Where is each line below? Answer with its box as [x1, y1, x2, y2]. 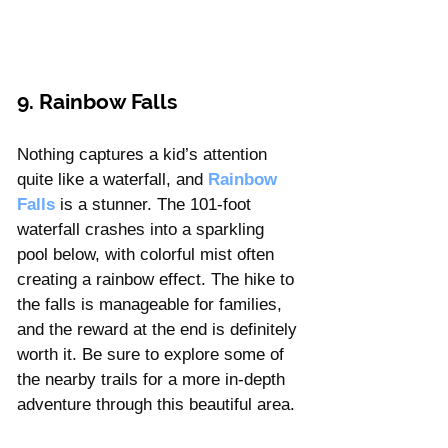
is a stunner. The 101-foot [55, 194, 256, 214]
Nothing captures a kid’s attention [17, 144, 272, 164]
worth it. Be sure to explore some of [17, 344, 289, 364]
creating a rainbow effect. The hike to [17, 269, 299, 289]
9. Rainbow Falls [17, 88, 177, 114]
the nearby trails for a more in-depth [17, 369, 290, 389]
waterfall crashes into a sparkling [17, 219, 269, 239]
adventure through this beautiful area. [17, 394, 295, 414]
